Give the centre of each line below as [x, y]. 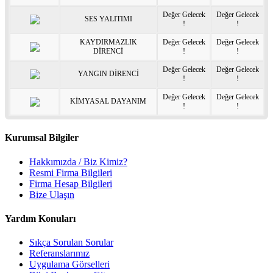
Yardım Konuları [40, 219]
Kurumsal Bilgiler [42, 138]
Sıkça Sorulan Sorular [71, 243]
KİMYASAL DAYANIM [108, 101]
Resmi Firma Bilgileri [71, 172]
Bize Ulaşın [52, 194]
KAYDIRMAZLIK [108, 42]
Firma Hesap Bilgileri [71, 183]
